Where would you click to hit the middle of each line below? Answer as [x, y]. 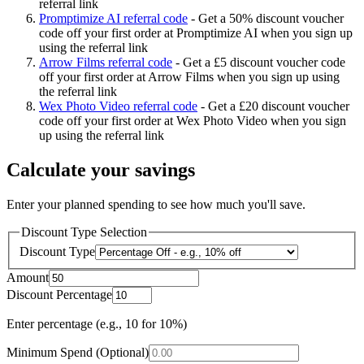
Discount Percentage [59, 294]
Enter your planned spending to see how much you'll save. [156, 205]
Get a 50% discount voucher [271, 19]
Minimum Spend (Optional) [78, 352]
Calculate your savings [101, 170]
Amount [28, 277]
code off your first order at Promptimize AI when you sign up [196, 33]
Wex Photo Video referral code [118, 106]
